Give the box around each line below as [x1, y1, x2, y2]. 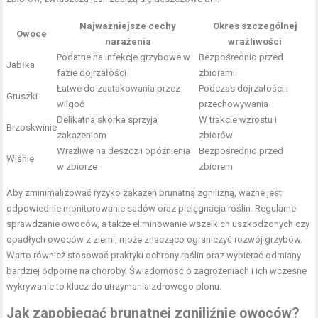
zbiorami [199, 67, 236, 79]
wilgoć [57, 99, 85, 110]
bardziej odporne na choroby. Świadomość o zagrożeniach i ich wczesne [6, 265, 307, 277]
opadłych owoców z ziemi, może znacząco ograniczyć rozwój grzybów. [6, 234, 303, 246]
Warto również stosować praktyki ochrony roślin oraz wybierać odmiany [6, 250, 302, 261]
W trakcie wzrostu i [199, 114, 278, 126]
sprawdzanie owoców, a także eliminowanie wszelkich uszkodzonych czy [6, 219, 310, 230]
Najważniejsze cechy [79, 21, 177, 32]
